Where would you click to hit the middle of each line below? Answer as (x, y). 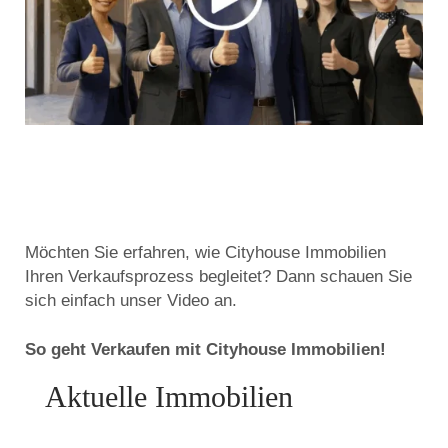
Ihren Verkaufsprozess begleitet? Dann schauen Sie (218, 276)
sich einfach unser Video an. (131, 300)
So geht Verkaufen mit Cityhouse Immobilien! (205, 350)
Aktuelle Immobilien (169, 397)
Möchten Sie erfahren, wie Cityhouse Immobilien (205, 252)
